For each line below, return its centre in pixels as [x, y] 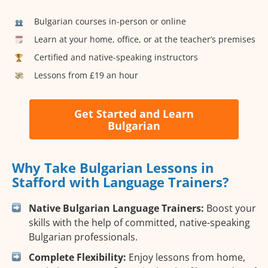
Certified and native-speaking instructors [116, 57]
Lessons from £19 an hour [86, 75]
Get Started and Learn [134, 113]
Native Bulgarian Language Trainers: [116, 208]
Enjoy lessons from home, [186, 258]
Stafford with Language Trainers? [121, 182]
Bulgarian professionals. [83, 237]
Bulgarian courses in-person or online [110, 21]
